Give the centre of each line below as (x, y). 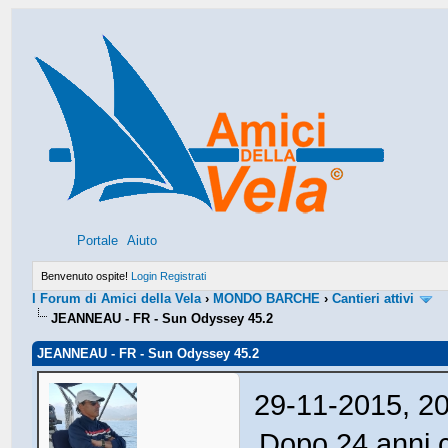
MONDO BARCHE (267, 298)
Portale (98, 240)
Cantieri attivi (373, 298)
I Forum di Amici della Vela (117, 298)
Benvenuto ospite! (86, 276)
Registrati (183, 276)
